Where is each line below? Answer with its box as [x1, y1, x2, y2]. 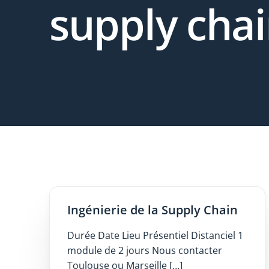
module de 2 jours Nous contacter [67, 244, 222, 258]
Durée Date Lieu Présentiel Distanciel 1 [67, 229, 243, 243]
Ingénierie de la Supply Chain [67, 202, 238, 219]
